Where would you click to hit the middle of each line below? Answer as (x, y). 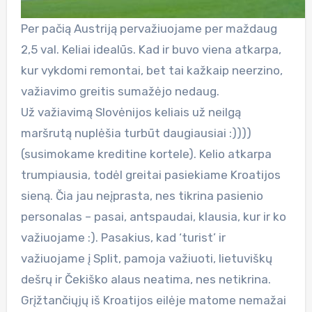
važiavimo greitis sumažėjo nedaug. (120, 91)
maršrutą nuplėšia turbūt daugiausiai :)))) (136, 133)
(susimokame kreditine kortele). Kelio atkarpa (146, 154)
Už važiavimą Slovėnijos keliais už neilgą (131, 112)
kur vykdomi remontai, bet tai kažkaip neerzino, (151, 70)
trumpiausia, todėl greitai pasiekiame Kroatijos (150, 174)
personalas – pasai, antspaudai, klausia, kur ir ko (153, 216)
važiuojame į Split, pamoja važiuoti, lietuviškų (146, 258)
